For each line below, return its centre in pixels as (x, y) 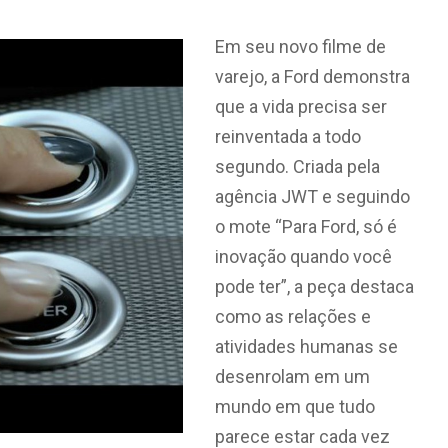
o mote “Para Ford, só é (305, 226)
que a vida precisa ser (300, 106)
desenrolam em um (292, 376)
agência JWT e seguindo (312, 196)
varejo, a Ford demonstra (312, 76)
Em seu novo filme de (300, 46)
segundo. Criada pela (297, 166)
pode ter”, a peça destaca (314, 286)
